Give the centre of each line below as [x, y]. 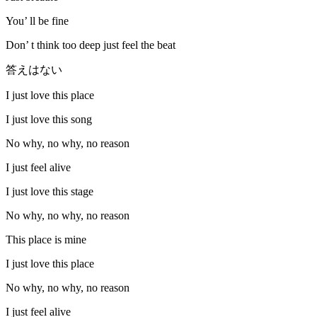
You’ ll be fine [37, 21]
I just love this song [49, 120]
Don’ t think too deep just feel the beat [91, 45]
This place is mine [46, 240]
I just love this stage [50, 192]
